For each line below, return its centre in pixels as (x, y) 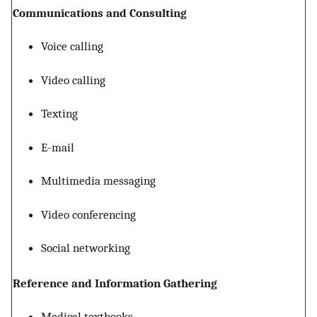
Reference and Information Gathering (115, 283)
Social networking (86, 248)
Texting (59, 114)
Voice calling (72, 46)
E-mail (58, 147)
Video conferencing (88, 214)
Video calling (73, 80)
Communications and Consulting (100, 12)
